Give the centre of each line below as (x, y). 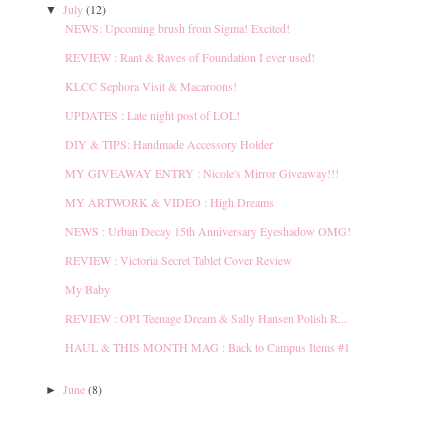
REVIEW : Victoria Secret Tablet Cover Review (178, 259)
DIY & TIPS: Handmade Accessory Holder (169, 143)
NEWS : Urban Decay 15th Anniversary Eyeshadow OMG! (208, 230)
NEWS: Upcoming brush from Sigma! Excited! (177, 27)
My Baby (87, 288)
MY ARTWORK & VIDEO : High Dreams (169, 201)
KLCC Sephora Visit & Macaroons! (151, 85)
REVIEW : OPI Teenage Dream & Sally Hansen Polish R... (206, 317)
